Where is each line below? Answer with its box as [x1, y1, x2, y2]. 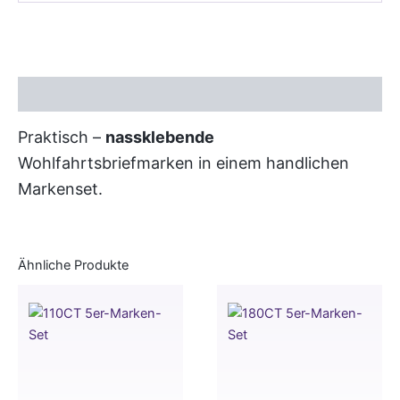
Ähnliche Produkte [18, 256, 129, 273]
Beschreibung [18, 86, 107, 103]
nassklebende [105, 128, 214, 147]
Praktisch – [18, 128, 105, 147]
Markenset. [18, 179, 103, 199]
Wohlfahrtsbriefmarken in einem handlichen [18, 154, 349, 173]
